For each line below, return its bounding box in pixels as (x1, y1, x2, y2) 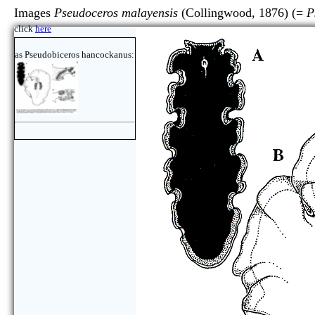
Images (14, 6, 54, 20)
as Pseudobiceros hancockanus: (15, 49, 134, 60)
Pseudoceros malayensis (54, 6, 178, 20)
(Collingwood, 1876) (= (178, 6, 307, 20)
